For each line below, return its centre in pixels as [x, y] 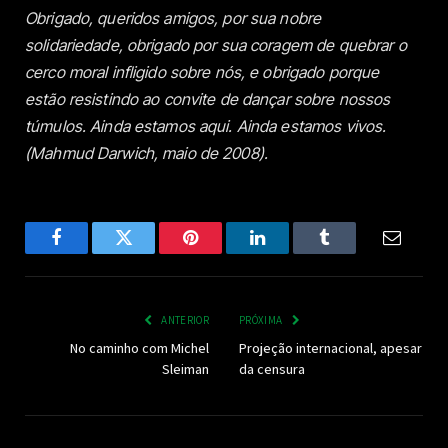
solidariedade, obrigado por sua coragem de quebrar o [216, 44]
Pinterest [220, 252]
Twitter [148, 252]
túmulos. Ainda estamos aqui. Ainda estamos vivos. [206, 125]
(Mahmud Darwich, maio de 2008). [146, 152]
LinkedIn [289, 252]
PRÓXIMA [262, 319]
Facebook [90, 252]
